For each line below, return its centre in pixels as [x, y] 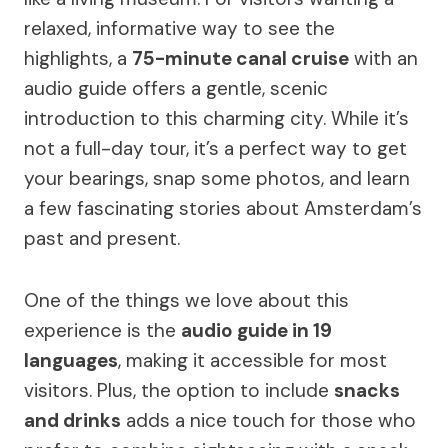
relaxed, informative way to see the [179, 28]
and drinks [72, 420]
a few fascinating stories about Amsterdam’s [223, 208]
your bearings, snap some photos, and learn [217, 178]
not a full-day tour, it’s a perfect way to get [215, 148]
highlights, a [78, 58]
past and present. [102, 238]
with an [383, 58]
